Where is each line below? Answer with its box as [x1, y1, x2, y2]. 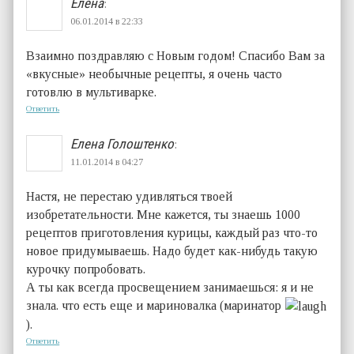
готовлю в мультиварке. [26, 85, 157, 99]
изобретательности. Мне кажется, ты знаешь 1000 [26, 207, 301, 221]
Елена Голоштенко [70, 135, 175, 152]
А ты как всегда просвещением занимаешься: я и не [26, 280, 314, 294]
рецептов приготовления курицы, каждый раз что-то [26, 225, 318, 239]
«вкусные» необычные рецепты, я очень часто [26, 66, 283, 81]
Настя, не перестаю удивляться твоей [26, 189, 233, 203]
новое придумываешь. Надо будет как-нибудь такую [26, 243, 318, 258]
